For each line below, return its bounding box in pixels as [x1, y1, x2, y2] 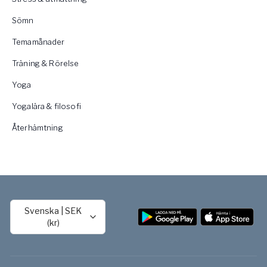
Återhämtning [12, 122, 63, 132]
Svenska [24, 205, 60, 216]
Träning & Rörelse [12, 58, 79, 68]
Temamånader [12, 36, 65, 46]
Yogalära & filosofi [12, 101, 81, 111]
